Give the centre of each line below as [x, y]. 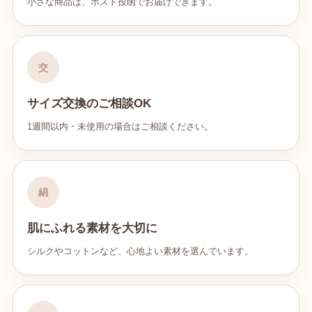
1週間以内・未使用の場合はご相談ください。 [120, 126]
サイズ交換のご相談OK [89, 103]
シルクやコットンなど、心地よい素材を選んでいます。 [140, 251]
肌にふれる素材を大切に [92, 228]
